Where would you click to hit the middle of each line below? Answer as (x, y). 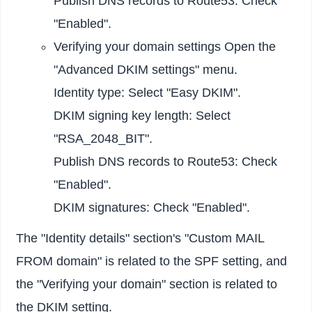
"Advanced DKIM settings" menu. (146, 69)
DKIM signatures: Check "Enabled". (152, 207)
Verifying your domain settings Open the (165, 46)
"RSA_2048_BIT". (103, 138)
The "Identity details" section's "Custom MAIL (140, 238)
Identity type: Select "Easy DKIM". (148, 92)
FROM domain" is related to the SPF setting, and (152, 261)
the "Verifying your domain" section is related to (147, 284)
